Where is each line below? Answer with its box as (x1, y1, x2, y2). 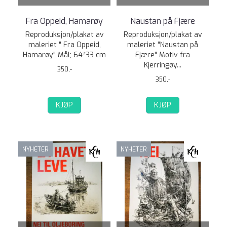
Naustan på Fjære (130, 16, 195, 26)
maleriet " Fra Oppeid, (28, 40, 101, 50)
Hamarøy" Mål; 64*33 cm (23, 50, 106, 60)
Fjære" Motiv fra (135, 50, 190, 60)
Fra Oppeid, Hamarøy (26, 16, 103, 26)
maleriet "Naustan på (127, 40, 198, 50)
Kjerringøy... (144, 60, 181, 70)
